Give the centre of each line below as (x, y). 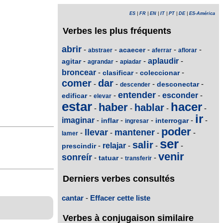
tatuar (109, 158)
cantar (73, 198)
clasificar (118, 73)
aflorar (188, 51)
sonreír (77, 158)
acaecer (132, 50)
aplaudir (163, 61)
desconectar (178, 84)
